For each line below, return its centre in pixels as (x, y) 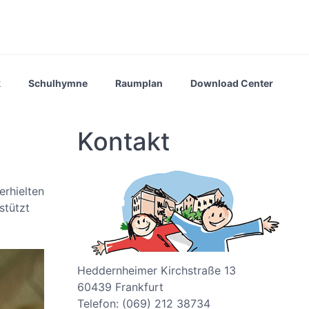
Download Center (232, 83)
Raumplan (139, 83)
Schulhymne (58, 83)
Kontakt (123, 141)
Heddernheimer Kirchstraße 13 (157, 270)
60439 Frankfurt (120, 287)
